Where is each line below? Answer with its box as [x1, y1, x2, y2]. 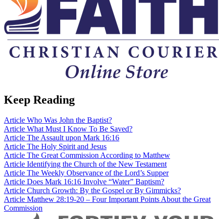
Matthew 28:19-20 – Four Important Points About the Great [27, 195, 211, 204]
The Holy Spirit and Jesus [27, 142, 107, 151]
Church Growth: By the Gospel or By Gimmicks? [27, 186, 181, 195]
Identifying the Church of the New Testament [27, 160, 167, 169]
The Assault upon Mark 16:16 [27, 133, 119, 142]
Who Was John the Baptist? [27, 116, 112, 125]
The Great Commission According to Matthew [27, 151, 170, 160]
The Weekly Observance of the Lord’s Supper [27, 169, 169, 177]
